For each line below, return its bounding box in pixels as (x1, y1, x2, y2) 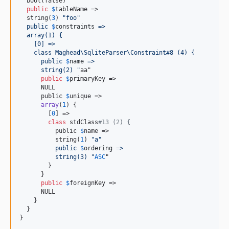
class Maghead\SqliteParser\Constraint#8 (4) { (19, 49, 195, 56)
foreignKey (70, 179, 105, 187)
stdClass (66, 119, 98, 126)
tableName (55, 6, 87, 13)
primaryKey (70, 75, 105, 82)
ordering (84, 145, 112, 152)
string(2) (19, 66, 77, 74)
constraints (55, 23, 95, 30)
